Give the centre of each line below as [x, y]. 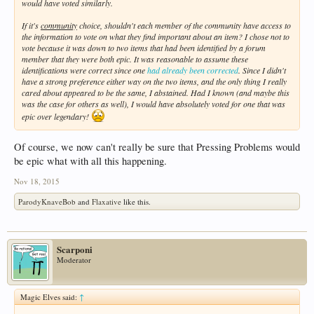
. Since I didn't [262, 70]
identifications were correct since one [84, 70]
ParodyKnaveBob [47, 202]
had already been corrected [193, 70]
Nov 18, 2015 [37, 182]
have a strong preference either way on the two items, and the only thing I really [154, 81]
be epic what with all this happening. [90, 161]
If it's [31, 25]
